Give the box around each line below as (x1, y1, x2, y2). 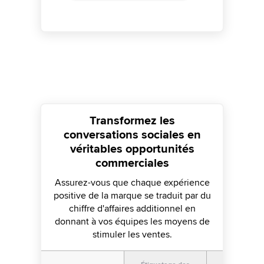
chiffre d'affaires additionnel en (68, 203, 196, 214)
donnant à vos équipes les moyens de (54, 216, 210, 227)
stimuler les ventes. (92, 229, 172, 240)
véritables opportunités (70, 142, 194, 156)
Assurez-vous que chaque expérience (54, 177, 210, 189)
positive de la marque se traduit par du (53, 190, 211, 202)
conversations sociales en (63, 128, 201, 142)
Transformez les (89, 114, 175, 128)
